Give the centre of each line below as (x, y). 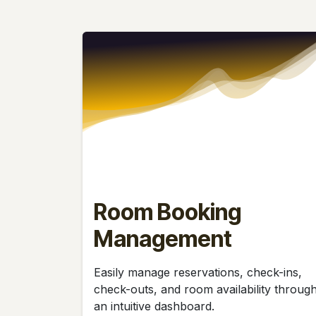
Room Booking (168, 212)
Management (167, 238)
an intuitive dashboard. (156, 306)
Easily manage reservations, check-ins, (198, 272)
